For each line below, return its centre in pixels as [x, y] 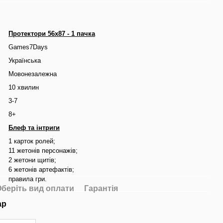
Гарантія [101, 189]
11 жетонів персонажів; [43, 151]
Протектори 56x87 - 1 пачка [52, 34]
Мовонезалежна [33, 74]
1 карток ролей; [32, 141]
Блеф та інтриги [34, 128]
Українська [25, 61]
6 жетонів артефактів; [41, 170]
